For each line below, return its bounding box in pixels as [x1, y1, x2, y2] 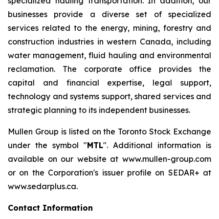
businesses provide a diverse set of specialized [8, 9, 211, 19]
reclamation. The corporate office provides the [8, 64, 211, 74]
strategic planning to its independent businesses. [8, 105, 190, 115]
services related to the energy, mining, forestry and [8, 23, 211, 33]
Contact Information [8, 203, 93, 213]
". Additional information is [103, 140, 211, 150]
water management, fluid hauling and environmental [8, 50, 211, 60]
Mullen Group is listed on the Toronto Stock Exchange [8, 127, 211, 136]
